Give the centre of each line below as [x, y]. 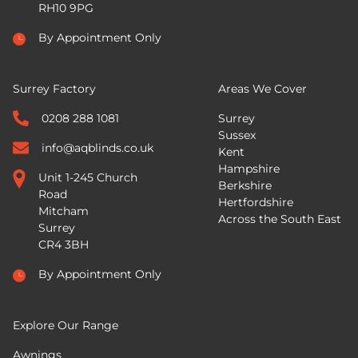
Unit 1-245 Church [88, 178]
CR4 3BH [64, 245]
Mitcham [64, 211]
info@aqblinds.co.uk [97, 148]
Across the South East [279, 219]
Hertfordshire [255, 203]
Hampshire [249, 169]
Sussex [237, 135]
